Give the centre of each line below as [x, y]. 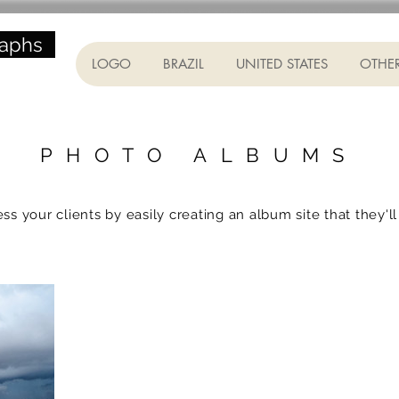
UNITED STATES [281, 64]
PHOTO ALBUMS [199, 155]
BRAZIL [183, 64]
